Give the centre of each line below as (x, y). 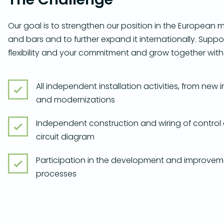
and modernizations (75, 100)
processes (56, 174)
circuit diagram (65, 137)
